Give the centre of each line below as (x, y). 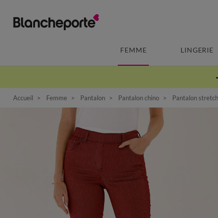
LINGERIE (197, 50)
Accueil (23, 98)
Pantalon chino (139, 98)
